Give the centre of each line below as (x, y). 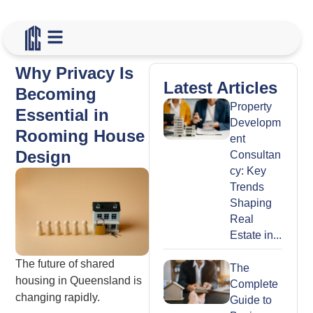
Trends (247, 187)
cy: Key (248, 170)
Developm (255, 122)
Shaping (250, 203)
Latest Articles (220, 87)
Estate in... (255, 235)
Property (250, 106)
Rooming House (80, 136)
